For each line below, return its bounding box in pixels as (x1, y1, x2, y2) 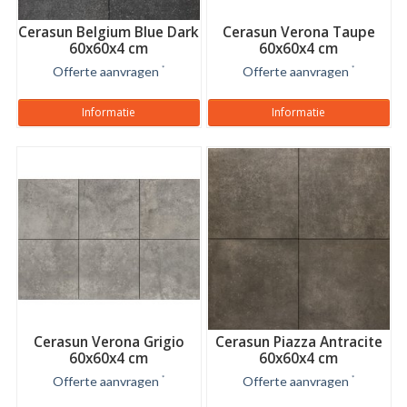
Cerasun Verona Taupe (222, 22, 375, 42)
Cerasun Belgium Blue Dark (18, 22, 199, 42)
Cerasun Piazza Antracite (214, 332, 382, 352)
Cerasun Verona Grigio (33, 332, 184, 352)
